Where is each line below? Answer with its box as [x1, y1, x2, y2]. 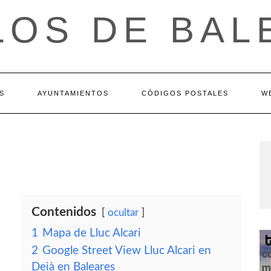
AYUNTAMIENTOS [37, 90, 109, 97]
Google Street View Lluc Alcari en [42, 245, 211, 256]
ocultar [108, 207, 139, 218]
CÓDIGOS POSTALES [141, 90, 229, 97]
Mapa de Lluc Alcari [42, 227, 141, 239]
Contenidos [31, 206, 96, 218]
